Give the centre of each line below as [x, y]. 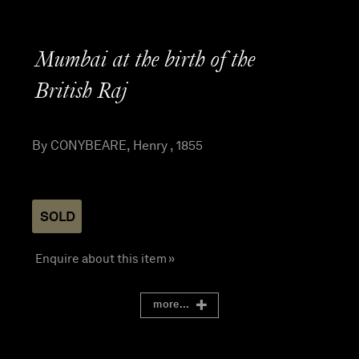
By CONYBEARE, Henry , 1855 [117, 146]
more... [171, 304]
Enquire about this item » [105, 258]
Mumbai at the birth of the [145, 61]
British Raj [81, 93]
